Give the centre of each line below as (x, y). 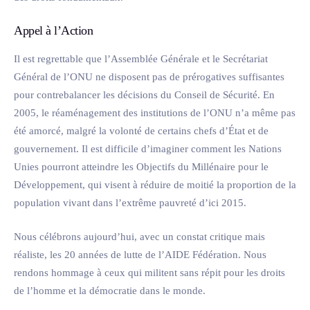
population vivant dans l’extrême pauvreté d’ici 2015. (130, 203)
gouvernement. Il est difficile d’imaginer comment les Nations (148, 149)
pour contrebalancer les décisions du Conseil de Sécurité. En (144, 95)
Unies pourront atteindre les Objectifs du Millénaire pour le (141, 167)
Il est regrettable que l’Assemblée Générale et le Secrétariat (141, 59)
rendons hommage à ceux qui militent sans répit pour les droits (149, 272)
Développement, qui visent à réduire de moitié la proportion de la (155, 185)
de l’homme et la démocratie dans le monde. (110, 290)
